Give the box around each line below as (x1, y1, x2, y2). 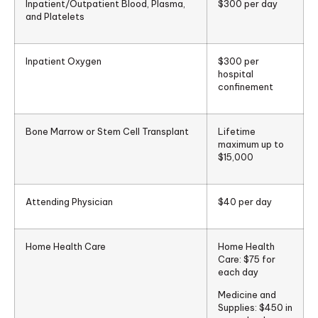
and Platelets (26, 10, 84, 22)
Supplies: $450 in (218, 302, 292, 314)
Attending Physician (26, 195, 113, 207)
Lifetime (218, 125, 256, 137)
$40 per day (218, 195, 272, 207)
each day (218, 265, 258, 278)
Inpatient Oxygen (26, 55, 102, 67)
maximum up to (218, 138, 284, 150)
